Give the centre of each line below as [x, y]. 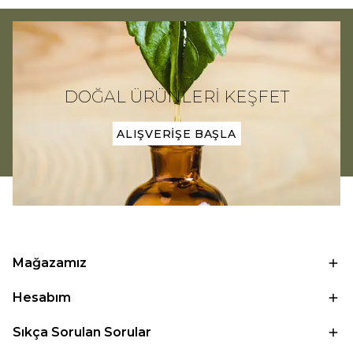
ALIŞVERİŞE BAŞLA [176, 134]
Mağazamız [50, 263]
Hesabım [42, 297]
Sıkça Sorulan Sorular [82, 332]
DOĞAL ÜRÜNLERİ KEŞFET [176, 96]
